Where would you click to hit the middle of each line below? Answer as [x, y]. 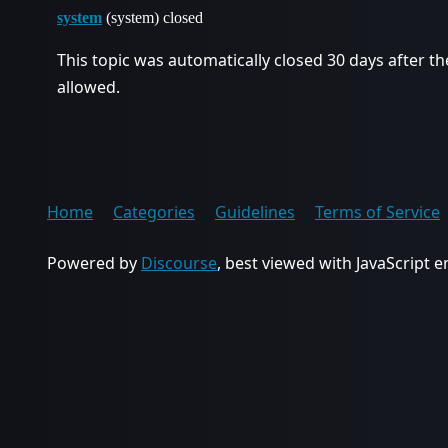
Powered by [94, 263]
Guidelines [255, 212]
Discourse [179, 263]
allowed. [88, 87]
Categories [154, 212]
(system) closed [152, 17]
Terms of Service [377, 212]
